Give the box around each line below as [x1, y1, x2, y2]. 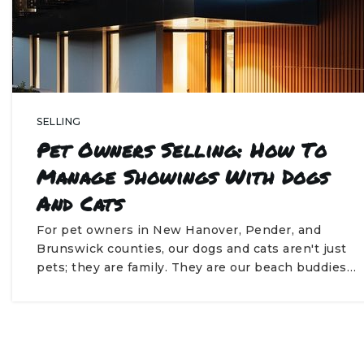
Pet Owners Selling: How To [37, 136, 327, 164]
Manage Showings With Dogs [37, 162, 329, 191]
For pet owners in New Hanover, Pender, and [37, 223, 321, 237]
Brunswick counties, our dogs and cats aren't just [37, 241, 347, 256]
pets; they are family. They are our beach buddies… [37, 260, 356, 275]
